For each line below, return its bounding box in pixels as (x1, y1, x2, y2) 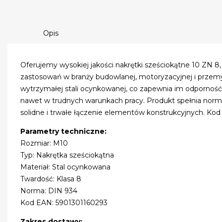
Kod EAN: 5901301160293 (20, 198, 108, 208)
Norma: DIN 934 (20, 186, 78, 196)
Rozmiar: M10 (20, 139, 68, 148)
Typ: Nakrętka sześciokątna (20, 151, 114, 160)
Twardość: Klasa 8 (20, 174, 82, 184)
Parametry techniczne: (20, 127, 107, 136)
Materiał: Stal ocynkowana (20, 163, 111, 172)
